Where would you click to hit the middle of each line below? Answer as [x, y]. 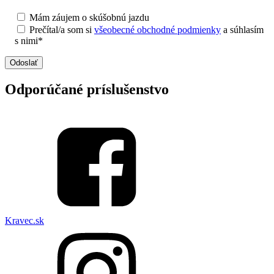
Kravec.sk [24, 220]
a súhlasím [242, 29]
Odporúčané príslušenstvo [87, 89]
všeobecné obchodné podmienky [157, 29]
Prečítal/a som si [62, 29]
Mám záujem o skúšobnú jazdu [89, 17]
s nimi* [29, 40]
